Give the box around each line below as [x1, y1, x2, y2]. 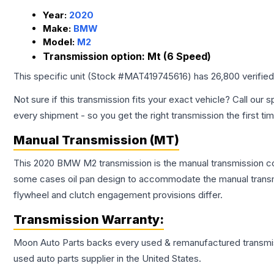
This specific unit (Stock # [13, 70, 124, 83]
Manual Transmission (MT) [13, 133, 179, 148]
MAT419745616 [124, 70, 188, 83]
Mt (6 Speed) [147, 50, 211, 63]
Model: [43, 36, 77, 48]
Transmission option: [43, 50, 147, 63]
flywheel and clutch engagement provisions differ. [13, 189, 223, 201]
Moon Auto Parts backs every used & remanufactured [13, 237, 243, 249]
